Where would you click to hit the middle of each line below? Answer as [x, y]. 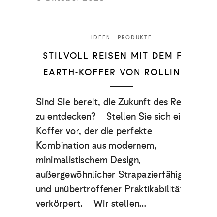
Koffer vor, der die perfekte [94, 131]
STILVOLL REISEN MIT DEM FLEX [122, 55]
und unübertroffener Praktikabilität [110, 189]
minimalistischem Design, [89, 160]
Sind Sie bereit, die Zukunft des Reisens [119, 101]
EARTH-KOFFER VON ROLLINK [116, 72]
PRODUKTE [135, 37]
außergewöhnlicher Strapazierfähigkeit [117, 174]
